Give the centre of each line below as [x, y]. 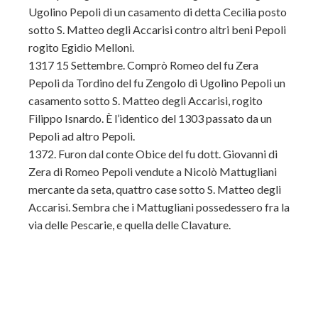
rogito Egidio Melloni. [81, 47]
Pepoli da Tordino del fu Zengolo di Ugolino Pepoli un [157, 83]
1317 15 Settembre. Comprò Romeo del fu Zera [143, 65]
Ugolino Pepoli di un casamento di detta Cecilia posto [158, 12]
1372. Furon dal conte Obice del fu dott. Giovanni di [153, 154]
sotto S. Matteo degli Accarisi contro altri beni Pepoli [157, 29]
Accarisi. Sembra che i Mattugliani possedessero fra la [159, 207]
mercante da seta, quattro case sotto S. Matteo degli [155, 189]
